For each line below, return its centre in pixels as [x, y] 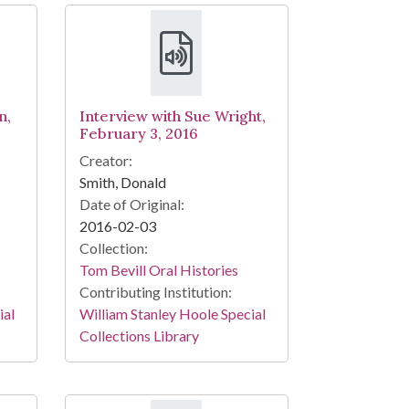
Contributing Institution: [155, 292]
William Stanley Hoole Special [172, 314]
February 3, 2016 [138, 134]
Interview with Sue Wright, [172, 116]
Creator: [105, 161]
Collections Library [139, 336]
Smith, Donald [122, 183]
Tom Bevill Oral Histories [158, 270]
